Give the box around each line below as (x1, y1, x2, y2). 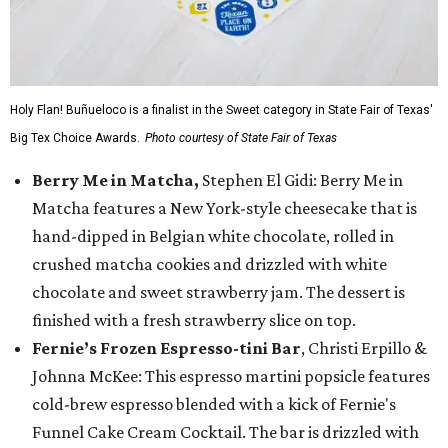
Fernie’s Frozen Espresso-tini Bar (32, 338, 301, 359)
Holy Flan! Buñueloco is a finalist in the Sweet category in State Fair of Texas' (10, 103, 433, 118)
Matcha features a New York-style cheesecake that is (32, 198, 417, 219)
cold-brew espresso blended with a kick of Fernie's (32, 394, 396, 415)
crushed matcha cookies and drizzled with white (32, 254, 387, 275)
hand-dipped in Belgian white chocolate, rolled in (32, 226, 394, 247)
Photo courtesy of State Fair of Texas (145, 131, 337, 146)
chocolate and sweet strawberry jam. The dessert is (32, 282, 405, 303)
